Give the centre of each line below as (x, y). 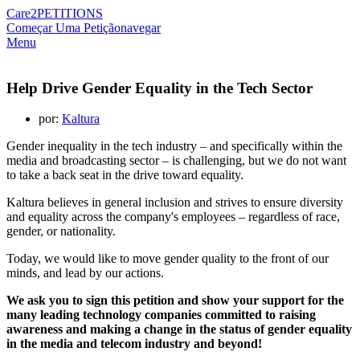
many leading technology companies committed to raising (161, 315)
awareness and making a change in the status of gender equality (179, 329)
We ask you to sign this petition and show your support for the (175, 301)
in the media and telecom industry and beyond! (134, 344)
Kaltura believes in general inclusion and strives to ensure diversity (175, 202)
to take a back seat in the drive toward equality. (127, 175)
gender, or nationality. (61, 231)
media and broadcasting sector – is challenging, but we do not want (176, 161)
